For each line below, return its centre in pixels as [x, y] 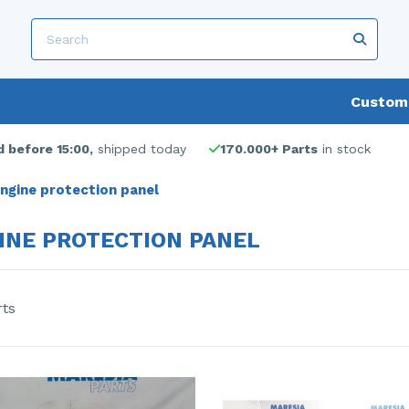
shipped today [140, 149]
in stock [344, 149]
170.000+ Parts [269, 149]
